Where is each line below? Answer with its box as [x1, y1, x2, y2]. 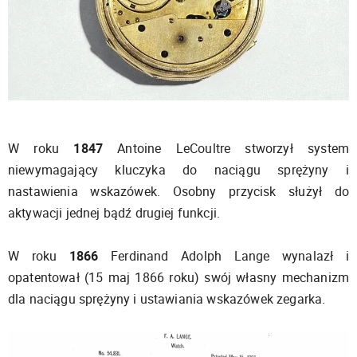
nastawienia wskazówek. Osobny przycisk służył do [8, 182, 349, 200]
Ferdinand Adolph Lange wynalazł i [98, 246, 350, 265]
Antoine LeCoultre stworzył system [103, 139, 349, 157]
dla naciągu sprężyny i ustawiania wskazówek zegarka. [8, 289, 326, 308]
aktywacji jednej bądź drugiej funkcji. [8, 203, 221, 222]
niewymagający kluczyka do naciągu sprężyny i [8, 160, 349, 178]
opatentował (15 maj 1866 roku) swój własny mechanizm [8, 268, 349, 286]
